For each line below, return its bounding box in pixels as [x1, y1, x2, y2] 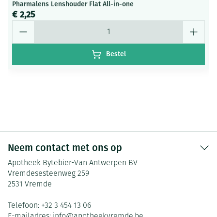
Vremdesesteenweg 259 [8, 170, 89, 178]
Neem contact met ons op [8, 142, 122, 154]
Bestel [106, 50, 126, 58]
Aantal [12, 20, 34, 29]
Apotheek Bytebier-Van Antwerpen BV [8, 159, 138, 167]
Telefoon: [8, 202, 41, 210]
